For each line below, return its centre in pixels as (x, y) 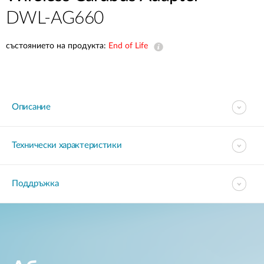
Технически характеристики (67, 145)
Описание (31, 107)
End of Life (128, 46)
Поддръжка (35, 184)
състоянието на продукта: (57, 46)
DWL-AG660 (55, 18)
